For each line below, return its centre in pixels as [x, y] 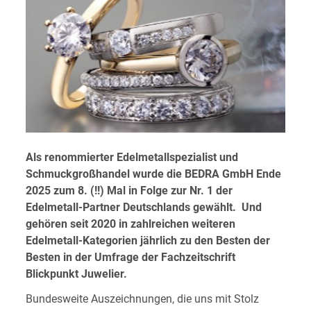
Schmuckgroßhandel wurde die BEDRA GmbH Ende [153, 174]
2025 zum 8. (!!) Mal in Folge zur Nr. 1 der [129, 190]
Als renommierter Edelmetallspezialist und [132, 157]
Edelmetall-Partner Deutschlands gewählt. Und [143, 207]
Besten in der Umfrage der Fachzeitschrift [130, 257]
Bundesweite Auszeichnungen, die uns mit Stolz [142, 299]
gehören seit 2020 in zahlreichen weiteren [130, 224]
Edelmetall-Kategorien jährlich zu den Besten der [148, 240]
